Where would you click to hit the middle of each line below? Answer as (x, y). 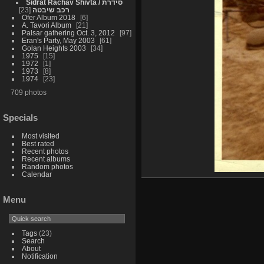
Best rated (38, 144)
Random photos (47, 167)
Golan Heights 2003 (54, 48)
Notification (39, 256)
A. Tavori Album (46, 25)
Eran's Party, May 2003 (58, 41)
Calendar (37, 174)
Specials (20, 118)
